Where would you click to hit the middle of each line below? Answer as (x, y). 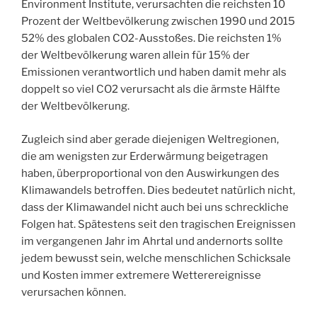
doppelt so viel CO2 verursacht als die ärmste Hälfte (151, 90)
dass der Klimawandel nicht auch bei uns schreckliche (155, 207)
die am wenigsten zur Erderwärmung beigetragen (145, 156)
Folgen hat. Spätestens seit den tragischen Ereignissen (158, 224)
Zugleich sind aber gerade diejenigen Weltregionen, (150, 139)
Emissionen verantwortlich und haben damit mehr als (154, 73)
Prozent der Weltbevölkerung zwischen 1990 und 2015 (158, 22)
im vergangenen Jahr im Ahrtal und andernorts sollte (152, 241)
